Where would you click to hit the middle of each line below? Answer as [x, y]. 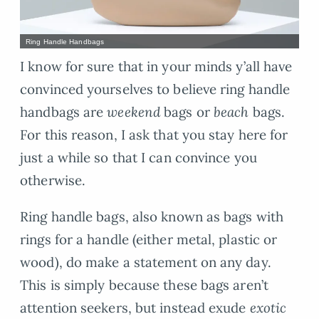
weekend [134, 112]
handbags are [64, 112]
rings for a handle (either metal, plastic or [149, 240]
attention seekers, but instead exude [135, 308]
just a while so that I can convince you [138, 158]
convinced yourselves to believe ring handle [155, 89]
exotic [268, 308]
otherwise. [53, 181]
